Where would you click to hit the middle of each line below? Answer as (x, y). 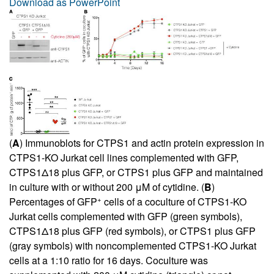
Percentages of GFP (53, 201)
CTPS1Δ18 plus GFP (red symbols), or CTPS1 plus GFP (132, 231)
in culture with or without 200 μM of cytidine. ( (107, 187)
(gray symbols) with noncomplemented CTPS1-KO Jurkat (133, 245)
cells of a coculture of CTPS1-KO (174, 201)
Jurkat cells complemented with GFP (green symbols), (126, 216)
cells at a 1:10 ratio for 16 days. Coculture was (109, 260)
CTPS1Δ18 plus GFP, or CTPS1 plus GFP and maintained (136, 172)
